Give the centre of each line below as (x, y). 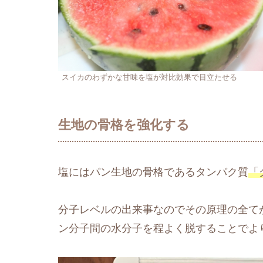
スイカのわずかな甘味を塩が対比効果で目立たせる (149, 77)
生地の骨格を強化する (124, 124)
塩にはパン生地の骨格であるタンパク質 (153, 172)
